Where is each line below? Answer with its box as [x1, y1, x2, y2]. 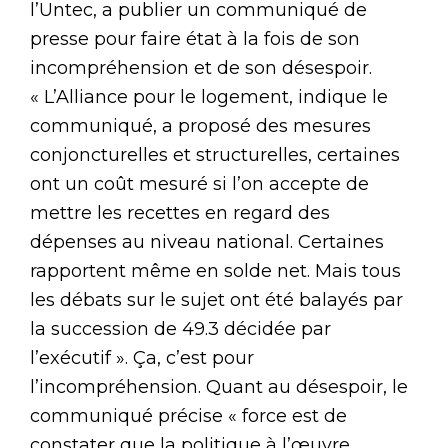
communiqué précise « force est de [30, 404, 347, 427]
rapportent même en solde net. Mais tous [30, 259, 401, 282]
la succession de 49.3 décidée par [30, 317, 331, 340]
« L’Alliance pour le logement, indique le [30, 85, 388, 108]
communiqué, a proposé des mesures [30, 114, 371, 137]
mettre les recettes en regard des [30, 201, 330, 224]
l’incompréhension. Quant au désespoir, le [30, 375, 408, 398]
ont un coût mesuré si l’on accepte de [30, 172, 369, 195]
